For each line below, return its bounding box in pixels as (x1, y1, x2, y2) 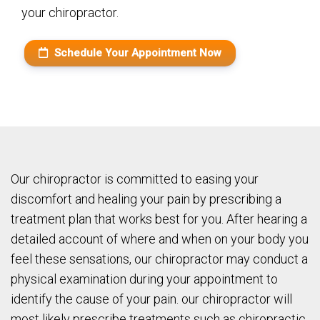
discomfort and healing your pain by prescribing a (11, 191, 281, 207)
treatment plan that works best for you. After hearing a (11, 211, 307, 227)
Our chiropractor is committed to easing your (11, 171, 259, 187)
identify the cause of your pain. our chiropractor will (11, 291, 292, 307)
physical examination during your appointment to (11, 271, 278, 287)
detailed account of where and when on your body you (11, 231, 309, 247)
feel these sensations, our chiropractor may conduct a (11, 251, 308, 267)
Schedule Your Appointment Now (51, 46, 221, 60)
